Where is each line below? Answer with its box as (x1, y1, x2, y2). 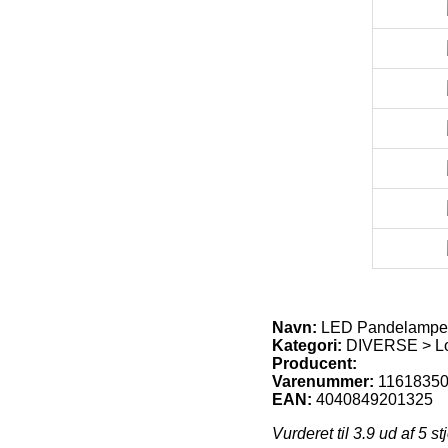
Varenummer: (272, 373, 374, 391)
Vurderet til (272, 425, 353, 443)
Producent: (272, 355, 357, 373)
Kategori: (272, 337, 342, 355)
